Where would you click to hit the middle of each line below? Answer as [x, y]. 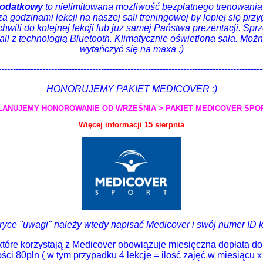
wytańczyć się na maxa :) [131, 49]
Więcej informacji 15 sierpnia [131, 125]
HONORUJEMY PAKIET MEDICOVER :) [131, 89]
